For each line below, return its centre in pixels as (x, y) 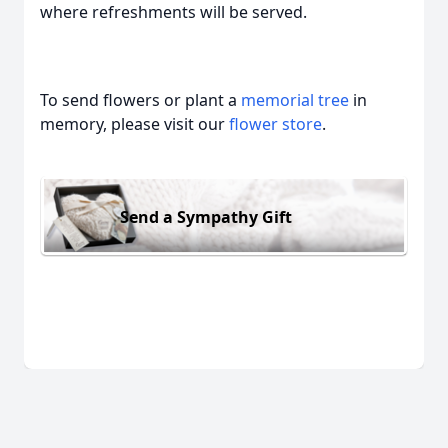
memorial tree (295, 100)
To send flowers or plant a (140, 100)
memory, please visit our (134, 124)
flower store (275, 124)
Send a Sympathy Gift (206, 216)
